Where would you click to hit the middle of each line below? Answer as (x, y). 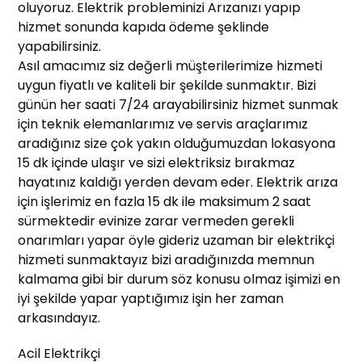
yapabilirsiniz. (60, 47)
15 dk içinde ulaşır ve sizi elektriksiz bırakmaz (157, 163)
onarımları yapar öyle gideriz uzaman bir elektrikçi (177, 241)
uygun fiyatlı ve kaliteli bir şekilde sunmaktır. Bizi (167, 86)
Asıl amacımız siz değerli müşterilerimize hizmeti (170, 66)
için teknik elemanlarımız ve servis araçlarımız (163, 124)
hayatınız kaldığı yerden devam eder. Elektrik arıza (178, 183)
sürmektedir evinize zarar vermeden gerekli (156, 221)
